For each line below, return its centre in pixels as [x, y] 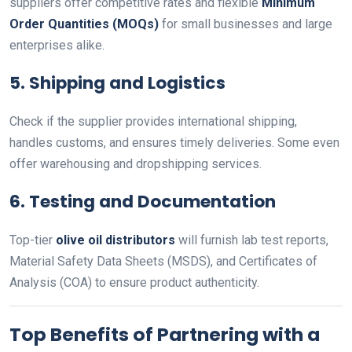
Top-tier [33, 240]
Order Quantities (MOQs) [84, 24]
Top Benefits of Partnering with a [165, 334]
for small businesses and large [246, 24]
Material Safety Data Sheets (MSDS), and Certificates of [163, 261]
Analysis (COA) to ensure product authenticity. [134, 282]
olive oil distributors [115, 240]
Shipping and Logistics [127, 83]
